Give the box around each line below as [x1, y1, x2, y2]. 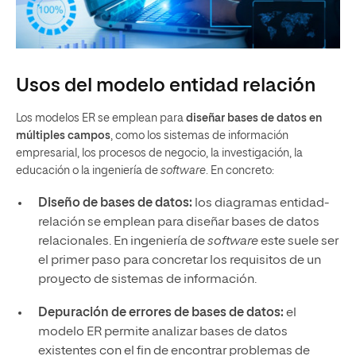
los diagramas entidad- [192, 197, 329, 210]
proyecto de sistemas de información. [37, 273, 257, 286]
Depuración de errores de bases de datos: [37, 307, 286, 319]
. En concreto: [206, 165, 274, 176]
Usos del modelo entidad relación [16, 76, 315, 95]
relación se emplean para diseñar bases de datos [37, 216, 319, 229]
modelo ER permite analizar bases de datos [37, 326, 288, 339]
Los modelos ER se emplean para [16, 113, 186, 124]
